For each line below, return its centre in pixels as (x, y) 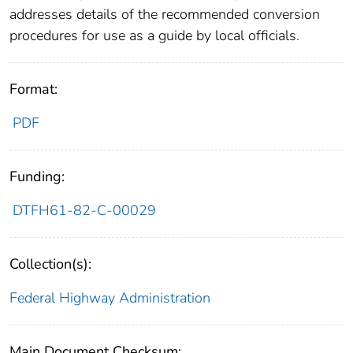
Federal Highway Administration (110, 298)
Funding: (37, 177)
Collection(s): (50, 264)
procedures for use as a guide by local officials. (154, 36)
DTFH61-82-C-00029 (84, 211)
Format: (33, 89)
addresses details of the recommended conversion (165, 15)
